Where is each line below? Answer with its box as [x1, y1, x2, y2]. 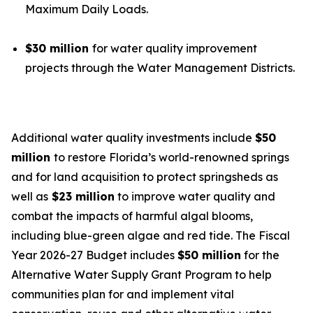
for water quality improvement [92, 41, 257, 55]
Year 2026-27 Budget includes [11, 248, 177, 262]
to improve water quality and [115, 189, 275, 203]
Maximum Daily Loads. [25, 2, 148, 16]
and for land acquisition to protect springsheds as [11, 170, 278, 184]
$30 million [25, 41, 92, 55]
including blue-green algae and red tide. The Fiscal [11, 228, 290, 242]
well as [11, 189, 48, 203]
